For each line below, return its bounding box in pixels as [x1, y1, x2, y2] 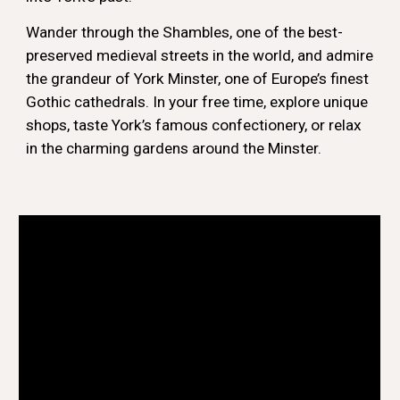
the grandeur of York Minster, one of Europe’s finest [26, 70, 370, 87]
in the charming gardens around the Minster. [26, 139, 326, 157]
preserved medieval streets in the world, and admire [26, 46, 374, 64]
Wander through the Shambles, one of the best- [26, 23, 344, 41]
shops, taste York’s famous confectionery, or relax [26, 116, 362, 134]
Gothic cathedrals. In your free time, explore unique [26, 93, 369, 111]
